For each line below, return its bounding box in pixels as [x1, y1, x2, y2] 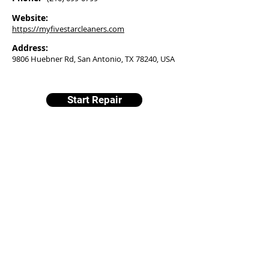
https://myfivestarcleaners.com [12, 23, 124, 34]
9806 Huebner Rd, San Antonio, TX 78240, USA [12, 53, 175, 64]
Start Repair [67, 94, 122, 106]
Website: [12, 12, 48, 23]
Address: [12, 42, 48, 53]
